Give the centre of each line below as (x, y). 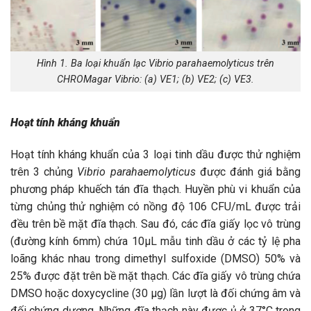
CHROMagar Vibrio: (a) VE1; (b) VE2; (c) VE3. (155, 79)
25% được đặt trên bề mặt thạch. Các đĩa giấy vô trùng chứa (155, 276)
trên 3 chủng (44, 171)
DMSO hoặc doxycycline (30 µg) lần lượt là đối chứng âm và (155, 293)
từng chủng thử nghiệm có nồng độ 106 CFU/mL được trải (155, 206)
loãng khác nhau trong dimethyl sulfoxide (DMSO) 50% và (155, 258)
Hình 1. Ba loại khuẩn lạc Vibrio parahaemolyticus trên (155, 63)
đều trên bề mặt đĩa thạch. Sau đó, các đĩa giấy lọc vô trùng (155, 224)
